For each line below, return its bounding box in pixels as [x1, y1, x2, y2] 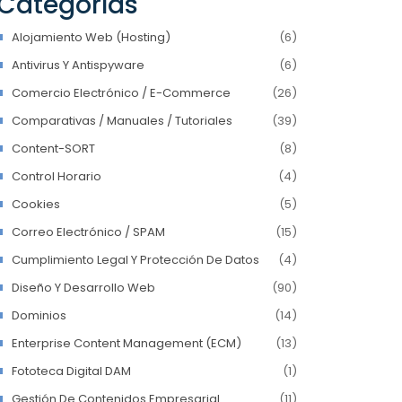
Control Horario [12, 168, 101, 185]
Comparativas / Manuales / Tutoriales [12, 112, 232, 129]
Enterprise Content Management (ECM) [12, 335, 241, 352]
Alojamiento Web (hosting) [12, 29, 170, 46]
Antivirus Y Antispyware [12, 57, 144, 74]
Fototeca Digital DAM [12, 363, 131, 380]
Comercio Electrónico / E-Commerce [12, 84, 231, 101]
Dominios [12, 307, 66, 324]
